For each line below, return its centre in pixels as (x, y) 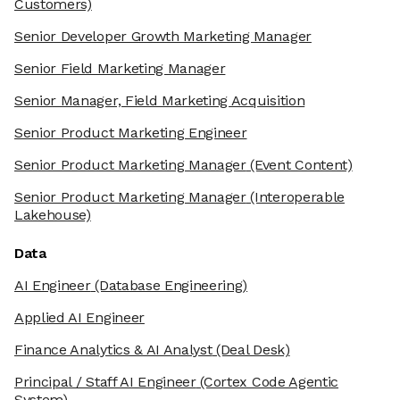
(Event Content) (299, 165)
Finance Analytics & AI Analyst (113, 350)
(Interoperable (295, 197)
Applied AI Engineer (79, 318)
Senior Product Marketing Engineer (131, 133)
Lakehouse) (53, 215)
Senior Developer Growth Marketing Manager (163, 37)
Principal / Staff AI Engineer (105, 382)
